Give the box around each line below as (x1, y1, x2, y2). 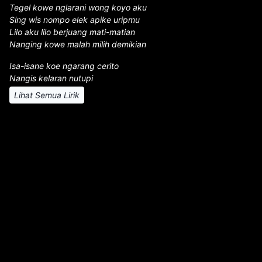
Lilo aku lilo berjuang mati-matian (9, 27, 135, 37)
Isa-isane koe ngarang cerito (9, 61, 119, 71)
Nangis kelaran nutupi (9, 73, 93, 83)
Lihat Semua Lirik (14, 90, 80, 100)
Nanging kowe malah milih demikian (9, 39, 146, 49)
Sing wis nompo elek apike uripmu (9, 15, 140, 25)
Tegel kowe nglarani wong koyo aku (9, 2, 147, 12)
